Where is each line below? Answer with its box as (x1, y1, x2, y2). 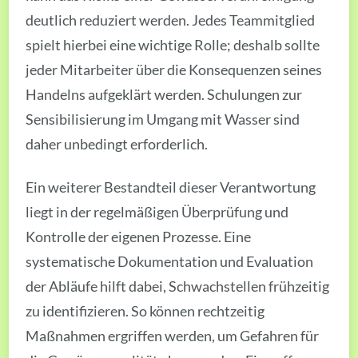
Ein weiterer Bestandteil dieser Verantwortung (26, 178, 316, 197)
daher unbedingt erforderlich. (26, 134, 209, 153)
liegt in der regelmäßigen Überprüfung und (26, 203, 289, 221)
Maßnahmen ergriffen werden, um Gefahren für (26, 327, 320, 345)
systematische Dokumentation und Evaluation (26, 253, 314, 271)
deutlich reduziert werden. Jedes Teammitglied (26, 10, 316, 29)
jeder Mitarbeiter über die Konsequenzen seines (26, 60, 323, 78)
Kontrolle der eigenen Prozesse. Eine (26, 228, 252, 246)
